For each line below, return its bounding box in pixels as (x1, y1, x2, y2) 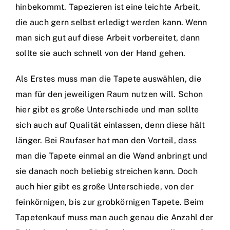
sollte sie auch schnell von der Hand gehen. (15, 48, 186, 58)
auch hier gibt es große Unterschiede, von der (15, 182, 194, 191)
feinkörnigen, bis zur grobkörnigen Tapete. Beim (15, 197, 204, 207)
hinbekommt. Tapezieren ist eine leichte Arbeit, (15, 2, 201, 12)
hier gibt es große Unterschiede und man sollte (15, 105, 199, 114)
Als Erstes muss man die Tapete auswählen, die (15, 74, 201, 84)
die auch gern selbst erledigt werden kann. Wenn (15, 17, 207, 27)
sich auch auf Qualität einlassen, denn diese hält (15, 120, 205, 130)
